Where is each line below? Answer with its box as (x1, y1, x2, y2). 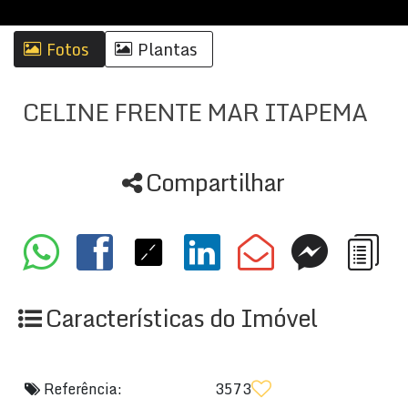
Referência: (40, 377, 122, 401)
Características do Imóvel (46, 299, 317, 337)
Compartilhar (145, 163, 284, 201)
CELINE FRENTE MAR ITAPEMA (23, 93, 367, 131)
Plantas (138, 35, 198, 63)
